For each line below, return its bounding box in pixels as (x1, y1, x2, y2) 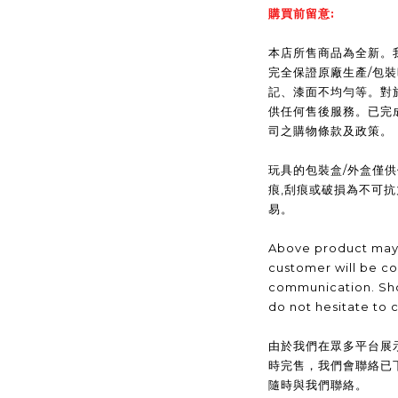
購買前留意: (267, 6, 335, 20)
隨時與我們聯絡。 (267, 378, 368, 392)
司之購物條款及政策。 (267, 123, 393, 138)
